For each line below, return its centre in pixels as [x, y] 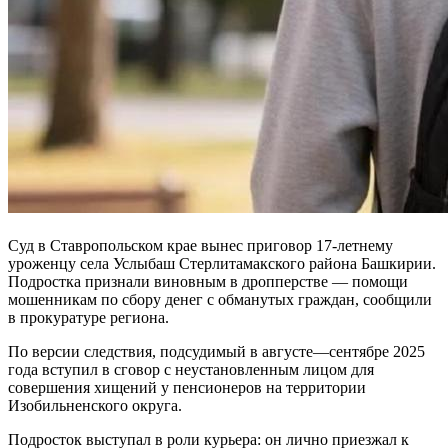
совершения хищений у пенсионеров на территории [187, 387]
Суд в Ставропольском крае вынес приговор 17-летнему [200, 245]
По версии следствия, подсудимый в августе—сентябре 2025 [216, 351]
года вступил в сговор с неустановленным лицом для [191, 369]
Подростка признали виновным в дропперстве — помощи [208, 281]
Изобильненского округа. [95, 405]
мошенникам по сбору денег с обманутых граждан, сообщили [220, 299]
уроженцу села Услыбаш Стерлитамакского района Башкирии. [222, 263]
